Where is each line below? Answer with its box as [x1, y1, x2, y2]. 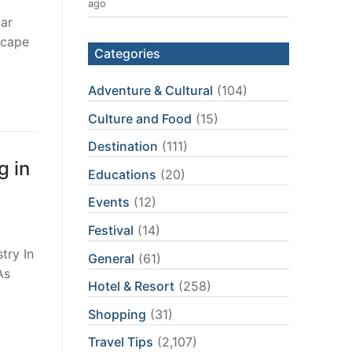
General [88, 250, 134, 266]
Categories [94, 46, 160, 62]
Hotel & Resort [88, 278, 174, 295]
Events [88, 194, 130, 211]
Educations [88, 166, 156, 182]
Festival [88, 222, 134, 238]
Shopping [88, 306, 146, 322]
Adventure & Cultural [88, 82, 213, 99]
